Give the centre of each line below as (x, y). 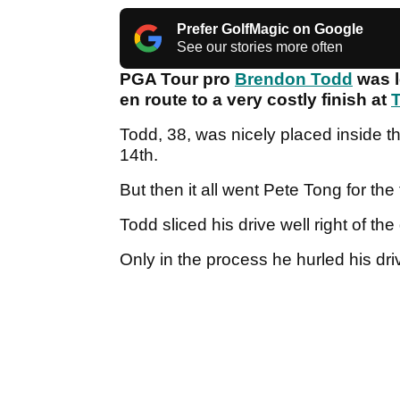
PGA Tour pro (177, 79)
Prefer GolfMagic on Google (270, 29)
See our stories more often (260, 47)
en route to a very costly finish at (255, 100)
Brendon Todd (294, 79)
